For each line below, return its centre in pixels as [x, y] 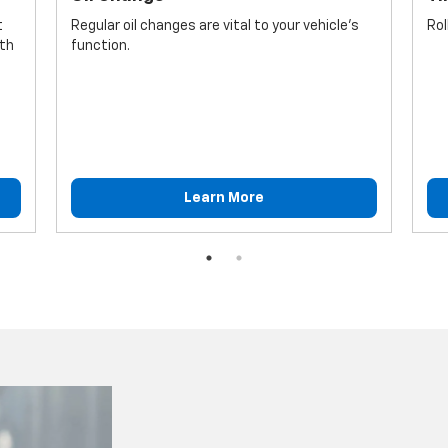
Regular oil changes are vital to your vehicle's [214, 25]
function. [100, 45]
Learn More [223, 198]
